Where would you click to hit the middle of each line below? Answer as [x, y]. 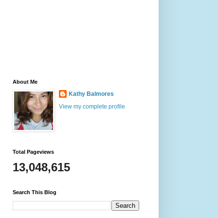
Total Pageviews [33, 152]
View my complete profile [92, 107]
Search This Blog [35, 192]
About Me [25, 82]
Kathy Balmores [91, 94]
